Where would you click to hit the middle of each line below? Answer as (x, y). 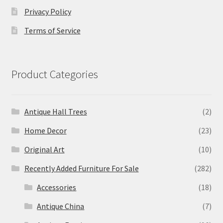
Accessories (57, 187)
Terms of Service (52, 30)
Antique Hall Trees (56, 112)
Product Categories (55, 74)
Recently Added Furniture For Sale (81, 168)
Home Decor (45, 131)
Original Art (44, 150)
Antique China (61, 206)
